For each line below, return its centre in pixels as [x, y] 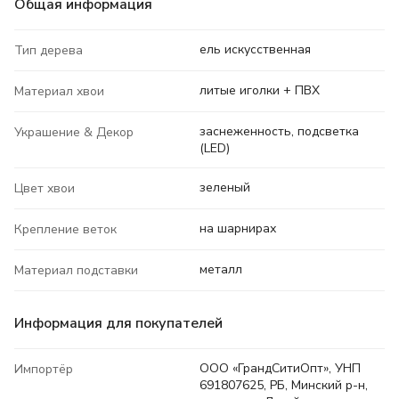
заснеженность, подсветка [279, 132]
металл [221, 270]
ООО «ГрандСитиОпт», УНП [280, 369]
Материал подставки [76, 271]
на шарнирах [238, 229]
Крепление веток [65, 230]
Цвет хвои [45, 189]
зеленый [225, 188]
